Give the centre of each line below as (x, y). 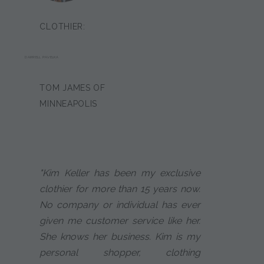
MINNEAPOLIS (69, 103)
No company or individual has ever (120, 204)
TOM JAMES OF (72, 88)
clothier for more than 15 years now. (120, 189)
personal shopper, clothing (120, 252)
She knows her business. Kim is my (120, 236)
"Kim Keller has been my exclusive (120, 173)
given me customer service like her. (120, 220)
